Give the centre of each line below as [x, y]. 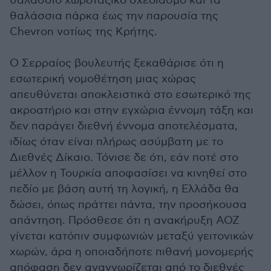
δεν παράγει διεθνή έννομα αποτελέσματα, [124, 126]
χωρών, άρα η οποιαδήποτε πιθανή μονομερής [132, 252]
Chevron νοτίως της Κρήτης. [83, 32]
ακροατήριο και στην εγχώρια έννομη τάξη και [132, 110]
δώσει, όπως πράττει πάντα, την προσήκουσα [128, 205]
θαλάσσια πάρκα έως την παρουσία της [114, 16]
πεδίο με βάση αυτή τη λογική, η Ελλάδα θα [124, 189]
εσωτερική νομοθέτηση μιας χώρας [103, 79]
